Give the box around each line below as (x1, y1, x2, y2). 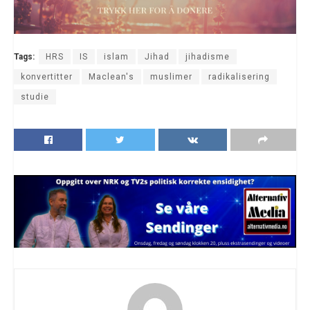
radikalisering (208, 71, 270, 82)
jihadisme (185, 51, 230, 62)
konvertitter (21, 71, 73, 82)
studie (21, 91, 49, 102)
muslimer (150, 71, 192, 82)
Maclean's (89, 71, 134, 82)
